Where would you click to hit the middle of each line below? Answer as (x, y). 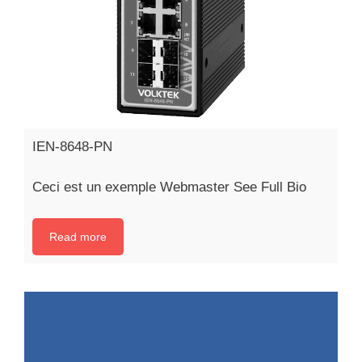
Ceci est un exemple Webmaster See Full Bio (169, 187)
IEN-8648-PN (72, 146)
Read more (78, 236)
